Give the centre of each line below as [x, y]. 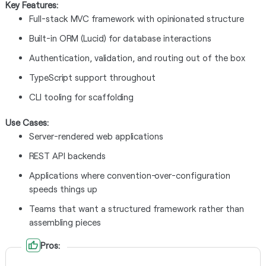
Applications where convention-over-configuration [129, 175]
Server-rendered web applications [96, 136]
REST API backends [67, 156]
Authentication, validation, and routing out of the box [137, 58]
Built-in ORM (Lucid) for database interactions [120, 38]
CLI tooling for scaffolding [81, 97]
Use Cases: [27, 122]
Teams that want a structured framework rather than [136, 208]
